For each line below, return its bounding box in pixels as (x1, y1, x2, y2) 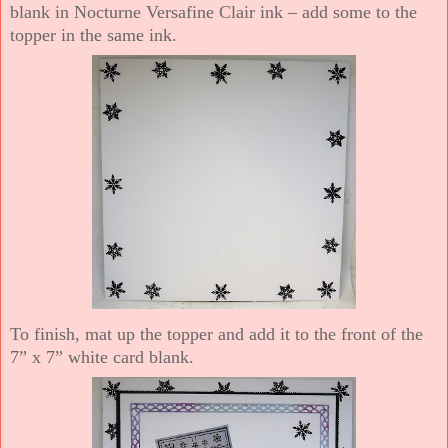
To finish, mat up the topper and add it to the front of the (10, 323, 423, 344)
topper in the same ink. (10, 24, 177, 45)
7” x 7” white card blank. (10, 346, 194, 367)
